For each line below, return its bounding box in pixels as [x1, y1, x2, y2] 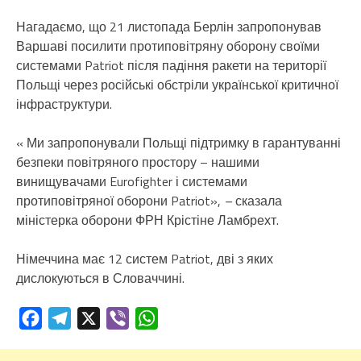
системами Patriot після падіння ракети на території [16, 56, 326, 76]
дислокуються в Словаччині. [16, 268, 185, 288]
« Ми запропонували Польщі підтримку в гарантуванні [16, 133, 341, 153]
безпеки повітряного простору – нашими [16, 152, 259, 172]
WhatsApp [158, 309, 215, 329]
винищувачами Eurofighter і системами [16, 172, 247, 192]
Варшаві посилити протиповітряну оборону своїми [16, 36, 320, 56]
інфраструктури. [16, 94, 112, 114]
